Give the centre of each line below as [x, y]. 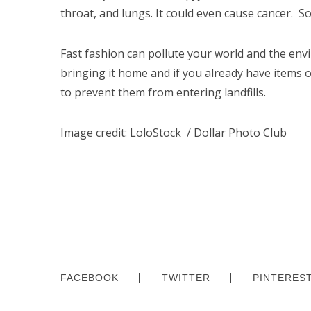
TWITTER [186, 277]
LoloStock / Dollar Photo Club [208, 133]
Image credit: [95, 133]
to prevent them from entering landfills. [163, 92]
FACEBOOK [90, 277]
